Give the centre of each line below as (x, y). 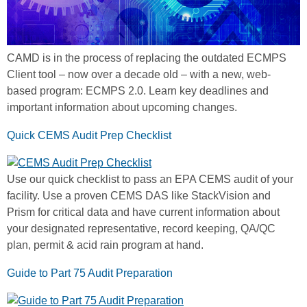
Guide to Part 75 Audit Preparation (90, 273)
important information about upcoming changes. (122, 107)
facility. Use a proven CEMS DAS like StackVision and (139, 195)
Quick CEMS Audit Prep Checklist (89, 135)
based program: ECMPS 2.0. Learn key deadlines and (138, 90)
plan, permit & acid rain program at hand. (105, 245)
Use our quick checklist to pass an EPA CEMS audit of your (150, 179)
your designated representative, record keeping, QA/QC (141, 228)
